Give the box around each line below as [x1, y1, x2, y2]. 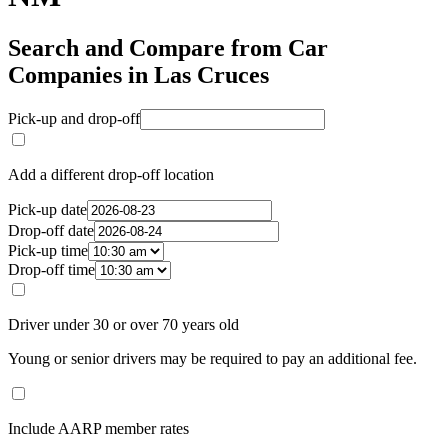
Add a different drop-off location [8, 166, 214, 184]
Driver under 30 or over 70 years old [8, 316, 239, 334]
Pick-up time [8, 242, 88, 260]
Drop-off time [8, 261, 95, 279]
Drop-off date [8, 222, 94, 240]
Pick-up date [8, 201, 87, 219]
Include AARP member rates [8, 420, 189, 438]
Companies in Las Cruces [8, 62, 269, 89]
